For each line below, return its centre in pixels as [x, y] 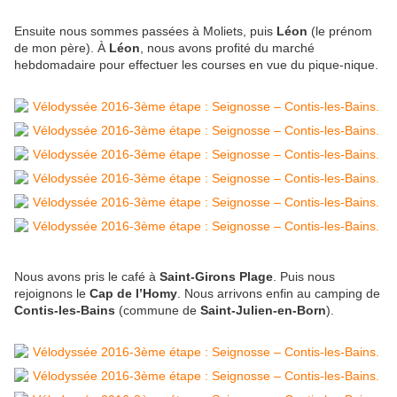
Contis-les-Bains [66, 311]
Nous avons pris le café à [87, 277]
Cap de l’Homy [133, 294]
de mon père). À [62, 48]
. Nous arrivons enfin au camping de [279, 294]
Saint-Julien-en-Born [263, 311]
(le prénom [340, 31]
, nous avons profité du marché [227, 48]
